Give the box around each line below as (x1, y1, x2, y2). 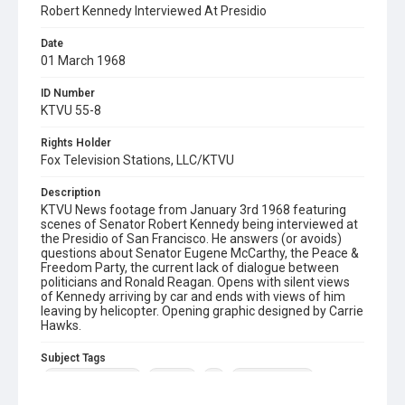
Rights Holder (41, 137, 111, 149)
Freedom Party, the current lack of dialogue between (41, 260, 339, 275)
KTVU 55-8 (41, 103, 101, 118)
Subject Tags (41, 352, 106, 364)
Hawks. (41, 318, 81, 333)
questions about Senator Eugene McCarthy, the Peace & (41, 246, 359, 260)
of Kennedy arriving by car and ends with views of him (41, 289, 345, 304)
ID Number (41, 87, 95, 99)
